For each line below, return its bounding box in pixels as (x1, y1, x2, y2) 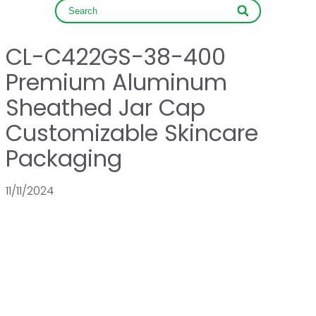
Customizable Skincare (6, 117, 258, 149)
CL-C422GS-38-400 (6, 41, 226, 73)
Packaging (6, 142, 122, 174)
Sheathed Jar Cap (6, 92, 205, 123)
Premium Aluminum (6, 66, 227, 98)
